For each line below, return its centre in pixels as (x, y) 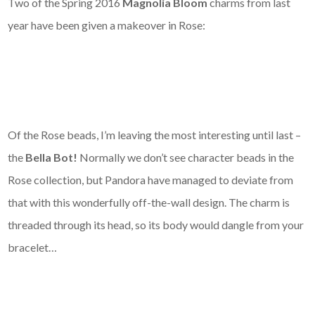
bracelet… (33, 247)
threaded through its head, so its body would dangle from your (156, 224)
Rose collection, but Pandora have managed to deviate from (151, 179)
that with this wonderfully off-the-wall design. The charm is (149, 202)
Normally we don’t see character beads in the (186, 157)
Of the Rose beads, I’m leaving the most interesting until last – (155, 134)
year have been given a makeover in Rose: (107, 25)
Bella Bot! (52, 157)
